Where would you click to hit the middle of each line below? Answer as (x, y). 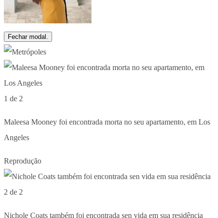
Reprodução (23, 161)
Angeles (17, 137)
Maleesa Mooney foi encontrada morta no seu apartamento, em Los (107, 122)
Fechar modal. (28, 36)
